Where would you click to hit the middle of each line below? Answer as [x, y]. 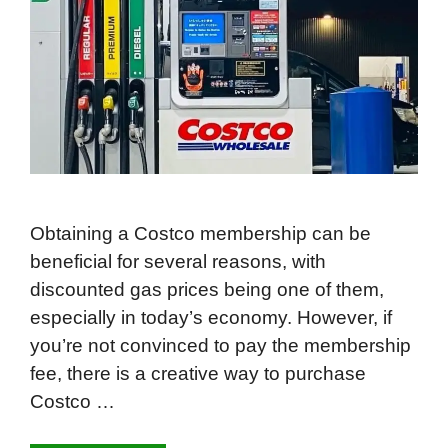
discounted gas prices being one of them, [207, 289]
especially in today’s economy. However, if [211, 317]
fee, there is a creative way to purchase [198, 373]
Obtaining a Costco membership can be [200, 233]
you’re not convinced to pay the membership [220, 345]
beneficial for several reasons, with [178, 261]
